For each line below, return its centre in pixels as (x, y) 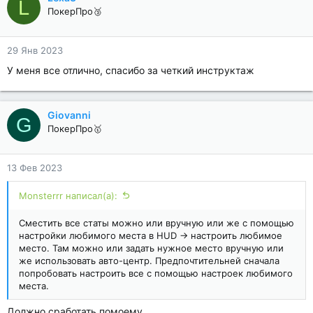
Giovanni (69, 115)
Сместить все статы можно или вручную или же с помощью (156, 223)
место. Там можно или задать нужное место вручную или (151, 248)
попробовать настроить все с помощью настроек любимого (156, 273)
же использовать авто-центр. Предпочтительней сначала (149, 261)
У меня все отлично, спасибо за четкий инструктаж (131, 70)
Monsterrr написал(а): (68, 196)
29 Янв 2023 (35, 50)
